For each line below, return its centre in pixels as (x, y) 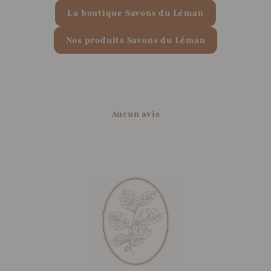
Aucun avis (135, 114)
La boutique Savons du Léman (135, 13)
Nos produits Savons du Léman (135, 40)
